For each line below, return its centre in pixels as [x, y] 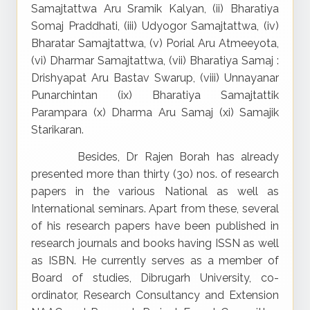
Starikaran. [57, 130]
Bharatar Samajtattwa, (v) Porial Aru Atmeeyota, [155, 43]
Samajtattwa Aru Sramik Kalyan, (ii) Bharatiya [155, 9]
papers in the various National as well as [155, 191]
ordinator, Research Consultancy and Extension [155, 295]
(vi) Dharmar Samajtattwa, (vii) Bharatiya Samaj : [155, 61]
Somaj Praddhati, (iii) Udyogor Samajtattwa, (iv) [155, 26]
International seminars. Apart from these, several [155, 209]
